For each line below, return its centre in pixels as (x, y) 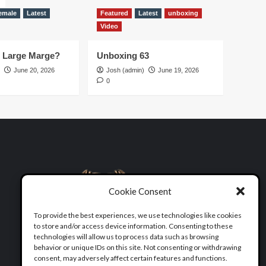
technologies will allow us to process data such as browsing (126, 237)
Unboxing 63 (123, 56)
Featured (114, 13)
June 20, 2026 (34, 70)
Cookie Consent (140, 191)
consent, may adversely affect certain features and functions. (131, 258)
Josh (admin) (125, 70)
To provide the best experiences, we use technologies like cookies (138, 215)
